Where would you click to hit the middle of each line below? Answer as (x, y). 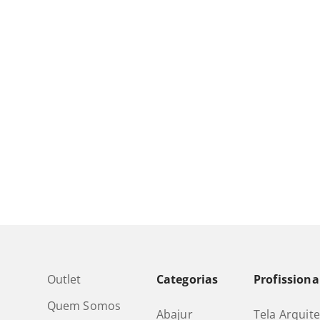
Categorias (187, 280)
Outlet (64, 280)
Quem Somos (84, 306)
